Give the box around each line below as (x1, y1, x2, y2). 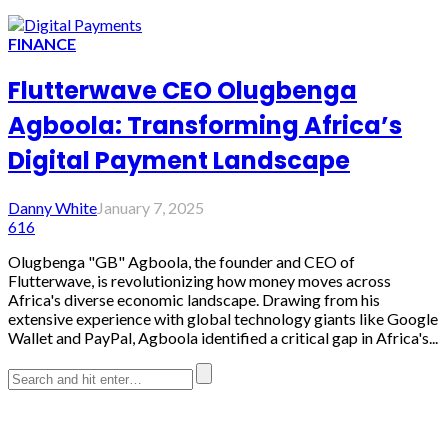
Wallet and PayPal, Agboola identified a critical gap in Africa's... (8, 328, 438, 348)
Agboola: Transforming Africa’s (8, 109, 402, 143)
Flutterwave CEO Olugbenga (8, 74, 357, 108)
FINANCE (8, 34, 76, 54)
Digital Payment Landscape (8, 144, 350, 178)
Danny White (8, 198, 97, 218)
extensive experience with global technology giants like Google (8, 309, 438, 329)
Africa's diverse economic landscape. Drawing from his (8, 290, 380, 310)
